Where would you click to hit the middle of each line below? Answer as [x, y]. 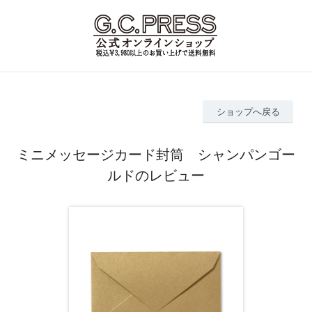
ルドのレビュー [156, 175]
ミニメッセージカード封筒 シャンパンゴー [156, 154]
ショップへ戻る [248, 111]
